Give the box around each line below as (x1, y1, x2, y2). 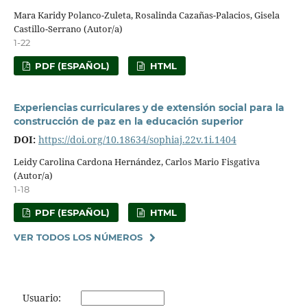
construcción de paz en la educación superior (13, 114, 243, 127)
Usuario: (23, 291, 61, 304)
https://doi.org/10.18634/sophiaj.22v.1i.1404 (38, 132, 236, 146)
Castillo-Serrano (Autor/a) (13, 22, 123, 35)
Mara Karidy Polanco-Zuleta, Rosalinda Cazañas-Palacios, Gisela (13, 8, 280, 21)
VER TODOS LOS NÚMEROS (13, 231, 143, 243)
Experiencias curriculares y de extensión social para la (13, 101, 284, 114)
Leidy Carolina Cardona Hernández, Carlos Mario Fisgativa (13, 155, 260, 168)
